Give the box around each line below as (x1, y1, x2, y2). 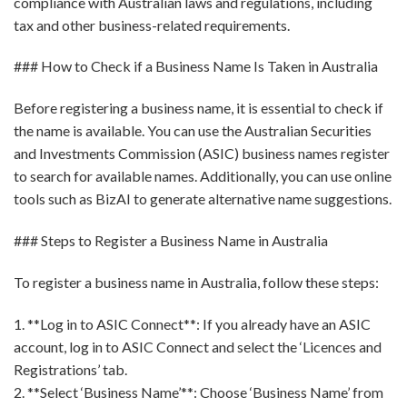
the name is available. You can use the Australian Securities (14, 122, 372, 140)
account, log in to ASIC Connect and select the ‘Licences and (14, 337, 382, 355)
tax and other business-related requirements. (14, 15, 290, 34)
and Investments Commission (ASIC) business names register (14, 144, 390, 163)
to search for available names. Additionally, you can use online (14, 167, 392, 185)
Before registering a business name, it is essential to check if (14, 99, 383, 117)
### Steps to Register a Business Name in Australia (14, 232, 328, 250)
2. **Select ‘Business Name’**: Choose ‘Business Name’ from (14, 382, 383, 401)
